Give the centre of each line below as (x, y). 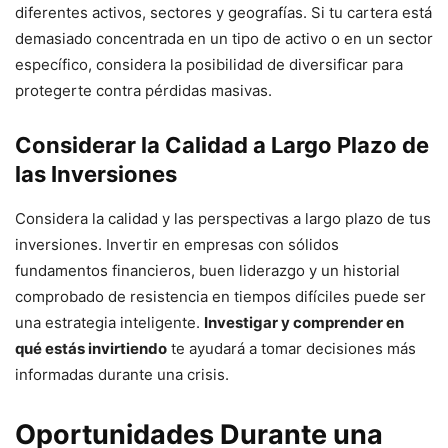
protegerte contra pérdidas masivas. (143, 90)
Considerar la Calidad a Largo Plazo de (222, 144)
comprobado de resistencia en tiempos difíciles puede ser (220, 296)
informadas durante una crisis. (122, 374)
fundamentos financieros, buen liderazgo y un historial (207, 270)
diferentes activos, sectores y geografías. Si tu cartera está (223, 12)
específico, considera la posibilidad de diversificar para (209, 64)
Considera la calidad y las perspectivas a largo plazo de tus (223, 218)
